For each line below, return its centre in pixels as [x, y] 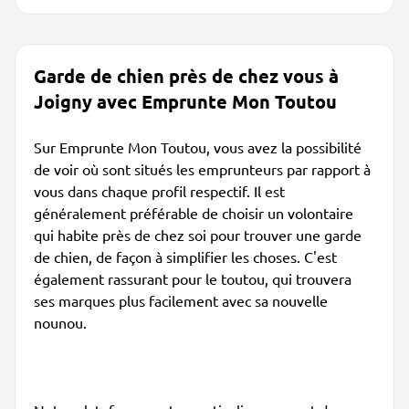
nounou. [60, 322]
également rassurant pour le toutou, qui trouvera [193, 278]
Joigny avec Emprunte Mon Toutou [185, 101]
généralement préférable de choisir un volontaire [194, 213]
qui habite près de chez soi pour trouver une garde [198, 235]
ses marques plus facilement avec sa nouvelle [181, 300]
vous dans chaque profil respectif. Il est [159, 191]
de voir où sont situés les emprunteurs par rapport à [202, 169]
